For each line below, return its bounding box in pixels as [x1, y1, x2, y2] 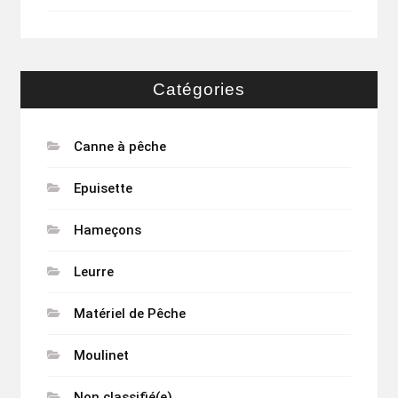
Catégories [152, 80, 245, 99]
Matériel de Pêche [73, 306, 186, 322]
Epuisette [73, 180, 132, 197]
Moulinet [73, 347, 129, 364]
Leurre [73, 264, 114, 281]
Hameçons [73, 222, 141, 239]
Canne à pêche [73, 139, 166, 155]
